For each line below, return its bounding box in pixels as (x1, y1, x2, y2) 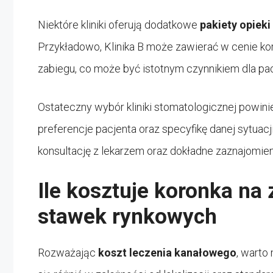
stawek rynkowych (38, 204, 217, 229)
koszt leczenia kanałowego (98, 246, 236, 259)
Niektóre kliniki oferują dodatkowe (38, 18, 200, 31)
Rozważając (38, 246, 98, 259)
